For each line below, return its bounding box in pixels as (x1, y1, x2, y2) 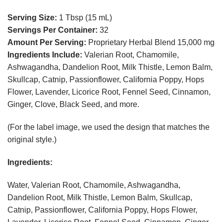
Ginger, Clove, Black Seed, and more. (7, 100, 139, 109)
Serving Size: (7, 13, 57, 22)
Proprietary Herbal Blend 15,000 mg (86, 38, 215, 47)
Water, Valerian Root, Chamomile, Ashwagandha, (7, 180, 180, 189)
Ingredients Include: (7, 51, 82, 59)
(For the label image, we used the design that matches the (7, 123, 210, 132)
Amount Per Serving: (7, 38, 86, 47)
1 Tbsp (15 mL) (57, 13, 112, 22)
